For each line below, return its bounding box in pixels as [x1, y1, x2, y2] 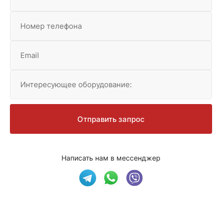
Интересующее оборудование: [20, 79, 132, 89]
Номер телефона [20, 21, 82, 31]
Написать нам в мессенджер [61, 153, 161, 162]
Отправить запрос [77, 114, 145, 124]
